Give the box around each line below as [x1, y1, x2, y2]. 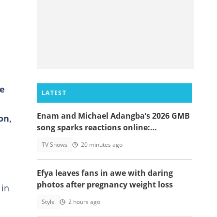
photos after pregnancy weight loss [37, 179, 173, 190]
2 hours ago [68, 198, 100, 206]
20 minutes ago [81, 140, 123, 149]
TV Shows [42, 140, 67, 149]
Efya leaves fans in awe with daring [37, 168, 173, 178]
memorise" [37, 145, 79, 156]
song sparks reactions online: [37, 122, 150, 133]
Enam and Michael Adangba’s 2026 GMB [37, 110, 190, 121]
